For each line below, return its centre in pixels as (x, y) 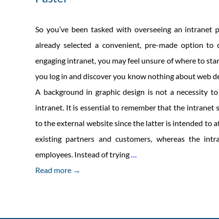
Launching (154, 201)
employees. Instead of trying (83, 154)
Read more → (58, 170)
